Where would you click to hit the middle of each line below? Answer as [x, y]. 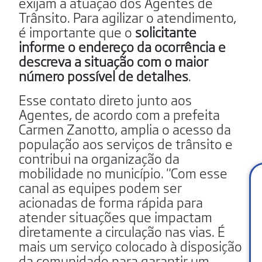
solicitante [166, 31]
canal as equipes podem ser [100, 187]
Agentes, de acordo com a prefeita [119, 114]
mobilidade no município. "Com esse [123, 172]
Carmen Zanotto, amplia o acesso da [125, 128]
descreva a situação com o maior [113, 61]
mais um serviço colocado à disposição [130, 245]
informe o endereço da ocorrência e [122, 46]
